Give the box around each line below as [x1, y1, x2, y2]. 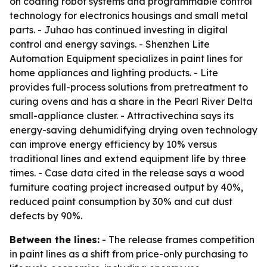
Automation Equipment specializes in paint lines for [10, 52, 243, 64]
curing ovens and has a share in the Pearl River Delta [10, 95, 253, 107]
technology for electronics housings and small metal [10, 10, 248, 21]
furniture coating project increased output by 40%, [10, 181, 243, 193]
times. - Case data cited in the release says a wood [10, 167, 244, 179]
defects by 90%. [10, 210, 82, 222]
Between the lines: [10, 234, 100, 246]
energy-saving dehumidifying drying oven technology [10, 124, 257, 136]
